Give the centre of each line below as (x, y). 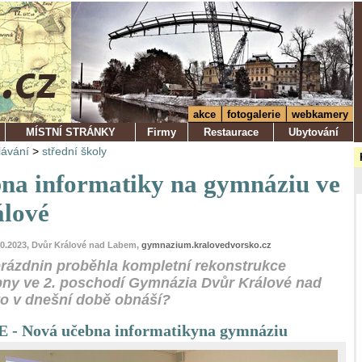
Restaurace (231, 132)
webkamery (320, 114)
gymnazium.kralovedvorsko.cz (206, 245)
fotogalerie (254, 114)
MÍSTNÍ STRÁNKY (70, 132)
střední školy (74, 151)
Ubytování (314, 132)
